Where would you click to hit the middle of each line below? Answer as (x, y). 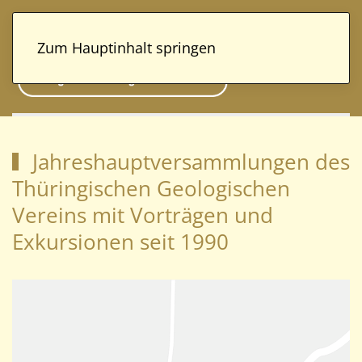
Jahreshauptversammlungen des (188, 161)
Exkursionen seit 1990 (120, 241)
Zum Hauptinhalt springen (126, 48)
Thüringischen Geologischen (151, 188)
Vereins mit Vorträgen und (143, 215)
